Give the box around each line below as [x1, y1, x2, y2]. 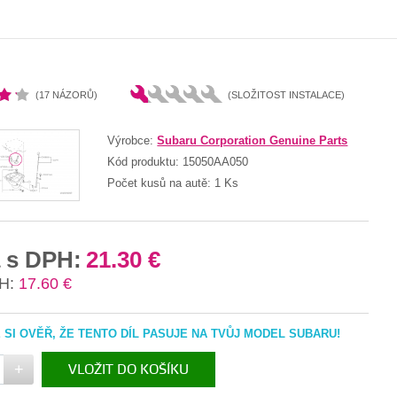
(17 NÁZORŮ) [35, 89, 97, 100]
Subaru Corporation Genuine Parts [157, 133, 348, 147]
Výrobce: [107, 133, 158, 147]
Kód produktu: [107, 154, 183, 168]
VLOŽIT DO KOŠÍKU [68, 362, 189, 379]
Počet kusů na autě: [107, 175, 215, 190]
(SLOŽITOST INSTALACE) [228, 89, 345, 100]
